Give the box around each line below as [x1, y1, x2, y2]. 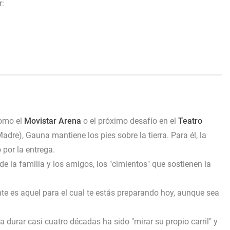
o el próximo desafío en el [81, 116, 178, 126]
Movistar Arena [24, 116, 81, 126]
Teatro [178, 116, 202, 126]
